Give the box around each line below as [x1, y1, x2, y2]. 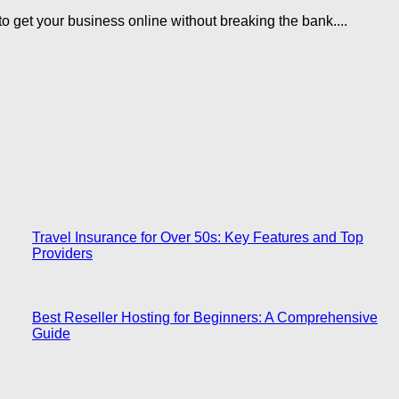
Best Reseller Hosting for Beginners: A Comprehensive [32, 309, 378, 325]
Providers [32, 245, 93, 261]
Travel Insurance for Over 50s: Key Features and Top [32, 229, 363, 245]
